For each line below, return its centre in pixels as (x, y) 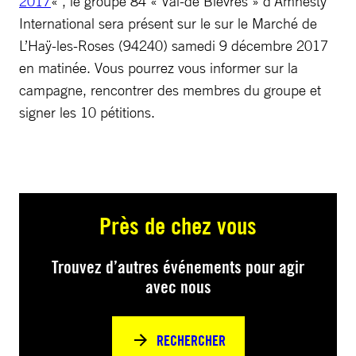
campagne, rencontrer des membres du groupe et (170, 90)
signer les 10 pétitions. (87, 112)
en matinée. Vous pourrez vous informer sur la (159, 68)
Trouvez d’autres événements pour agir (178, 267)
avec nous (178, 287)
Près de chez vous (178, 225)
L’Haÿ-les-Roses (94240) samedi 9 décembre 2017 (174, 45)
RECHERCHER (191, 340)
